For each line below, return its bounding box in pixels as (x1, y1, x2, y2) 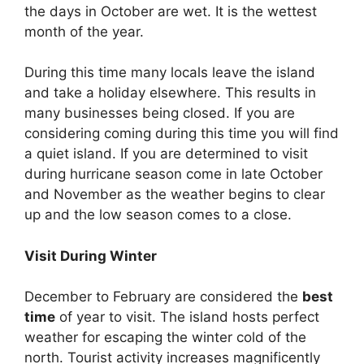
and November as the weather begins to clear (24, 186, 325, 203)
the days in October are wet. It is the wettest (24, 2, 317, 19)
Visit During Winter (24, 247, 160, 264)
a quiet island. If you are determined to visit (24, 145, 308, 162)
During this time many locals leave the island (24, 64, 315, 81)
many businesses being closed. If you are (24, 105, 295, 122)
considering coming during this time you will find (24, 125, 339, 142)
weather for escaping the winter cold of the (24, 329, 306, 346)
